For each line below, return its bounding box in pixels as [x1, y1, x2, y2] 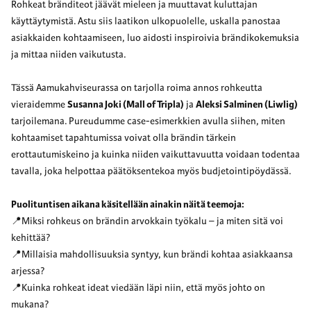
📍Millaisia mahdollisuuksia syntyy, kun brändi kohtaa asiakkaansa [11, 248, 293, 262]
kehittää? [11, 231, 50, 245]
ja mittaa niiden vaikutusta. [11, 48, 126, 62]
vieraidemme [11, 98, 67, 112]
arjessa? [11, 264, 44, 278]
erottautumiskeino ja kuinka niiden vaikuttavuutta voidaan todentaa [11, 148, 300, 162]
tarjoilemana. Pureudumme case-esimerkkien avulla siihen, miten [11, 115, 285, 128]
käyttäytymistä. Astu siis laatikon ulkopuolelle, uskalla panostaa [11, 15, 280, 28]
